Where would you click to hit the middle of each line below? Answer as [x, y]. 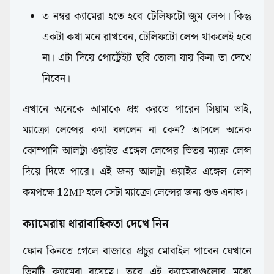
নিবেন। [56, 79]
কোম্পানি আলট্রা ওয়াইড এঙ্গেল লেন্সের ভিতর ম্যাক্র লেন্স [137, 151]
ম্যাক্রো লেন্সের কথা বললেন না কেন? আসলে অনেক [137, 131]
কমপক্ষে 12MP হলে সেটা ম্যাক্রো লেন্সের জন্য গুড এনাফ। [136, 193]
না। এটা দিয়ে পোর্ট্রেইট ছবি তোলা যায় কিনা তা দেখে [147, 58]
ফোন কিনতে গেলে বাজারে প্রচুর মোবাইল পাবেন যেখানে [137, 252]
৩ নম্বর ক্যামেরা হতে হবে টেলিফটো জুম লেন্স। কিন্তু [147, 17]
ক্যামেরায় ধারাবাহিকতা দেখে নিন [96, 224]
